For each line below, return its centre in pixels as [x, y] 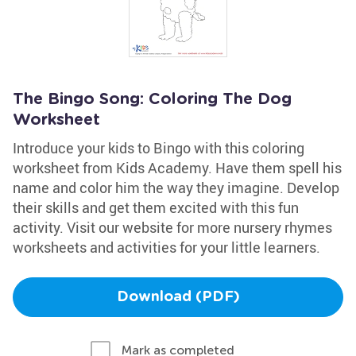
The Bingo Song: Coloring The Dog [152, 99]
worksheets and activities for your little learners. [166, 247]
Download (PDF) [178, 297]
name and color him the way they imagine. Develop [176, 188]
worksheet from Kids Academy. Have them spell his [177, 168]
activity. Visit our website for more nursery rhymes [172, 227]
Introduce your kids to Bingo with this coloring [159, 148]
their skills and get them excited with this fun [156, 207]
